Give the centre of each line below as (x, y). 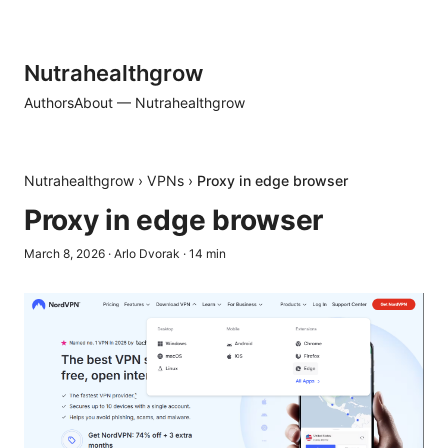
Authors (49, 102)
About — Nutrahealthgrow (159, 102)
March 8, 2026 (64, 253)
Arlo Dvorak (147, 253)
